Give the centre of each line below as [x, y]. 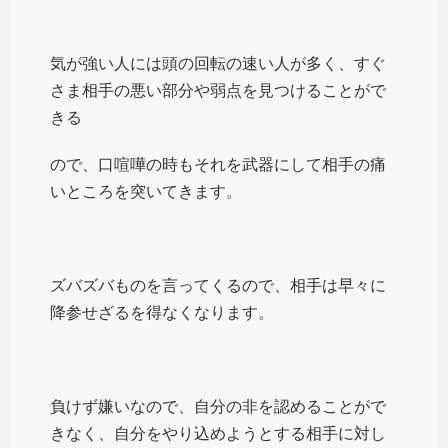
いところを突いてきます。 [146, 191]
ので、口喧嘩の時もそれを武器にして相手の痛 [218, 164]
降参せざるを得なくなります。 [162, 312]
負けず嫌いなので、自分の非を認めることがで [218, 406]
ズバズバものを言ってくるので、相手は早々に [218, 285]
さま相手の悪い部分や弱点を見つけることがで [218, 90]
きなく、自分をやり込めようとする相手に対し [218, 433]
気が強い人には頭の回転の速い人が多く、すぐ [218, 63]
